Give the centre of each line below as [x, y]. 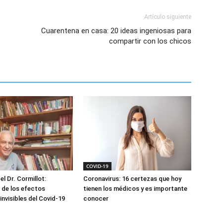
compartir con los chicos [150, 41]
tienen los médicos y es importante [135, 188]
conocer [96, 198]
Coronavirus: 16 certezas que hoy [132, 178]
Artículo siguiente [168, 17]
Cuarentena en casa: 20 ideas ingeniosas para [116, 30]
